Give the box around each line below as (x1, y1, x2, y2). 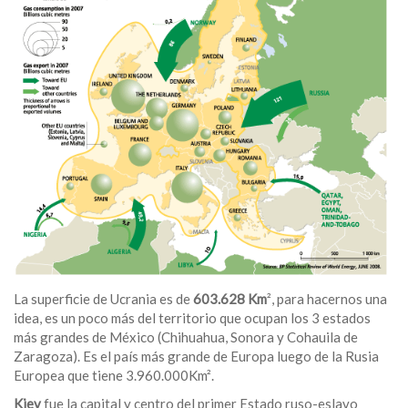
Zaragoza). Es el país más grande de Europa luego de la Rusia (14, 348, 379, 365)
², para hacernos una (267, 291, 387, 308)
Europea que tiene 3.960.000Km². (14, 367, 214, 384)
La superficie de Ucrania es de (14, 291, 193, 308)
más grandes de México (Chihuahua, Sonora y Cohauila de (14, 329, 358, 346)
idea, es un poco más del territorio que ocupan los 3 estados (14, 310, 371, 327)
